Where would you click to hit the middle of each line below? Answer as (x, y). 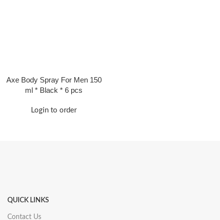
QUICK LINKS (28, 200)
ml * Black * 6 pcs (54, 90)
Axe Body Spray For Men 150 (54, 80)
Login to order (54, 110)
